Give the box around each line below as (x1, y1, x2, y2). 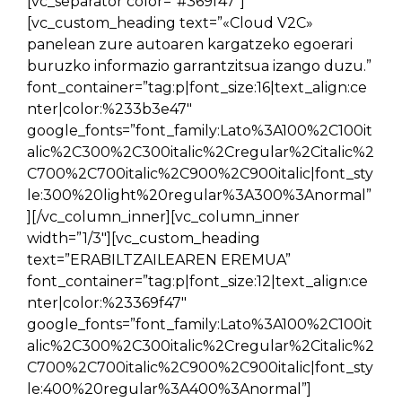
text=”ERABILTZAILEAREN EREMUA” (27, 251, 291, 268)
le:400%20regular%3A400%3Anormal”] (27, 380, 311, 398)
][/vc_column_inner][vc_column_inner (27, 208, 300, 225)
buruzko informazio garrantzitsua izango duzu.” (27, 57, 371, 74)
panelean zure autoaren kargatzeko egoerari (27, 36, 353, 53)
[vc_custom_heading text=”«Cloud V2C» (27, 14, 313, 31)
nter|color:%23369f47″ (27, 294, 187, 311)
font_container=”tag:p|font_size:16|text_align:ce (27, 79, 367, 96)
